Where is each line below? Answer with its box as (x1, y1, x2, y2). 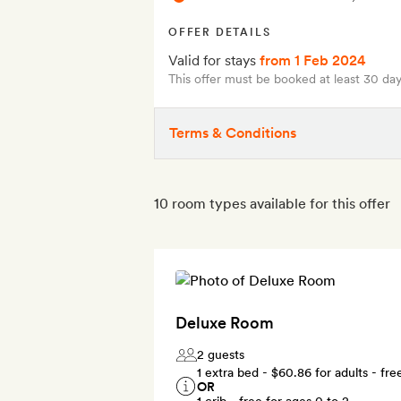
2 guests (197, 346, 244, 362)
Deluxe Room (175, 312, 274, 332)
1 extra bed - (197, 364, 271, 380)
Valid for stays (168, 51, 260, 69)
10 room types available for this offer (154, 194, 390, 212)
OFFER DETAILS (168, 25, 271, 38)
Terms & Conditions (169, 124, 296, 141)
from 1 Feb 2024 (260, 51, 366, 69)
